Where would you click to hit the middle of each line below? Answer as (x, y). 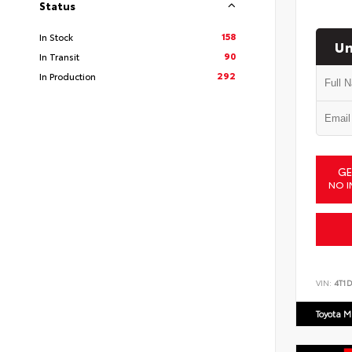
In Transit (59, 56)
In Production (68, 76)
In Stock (56, 37)
